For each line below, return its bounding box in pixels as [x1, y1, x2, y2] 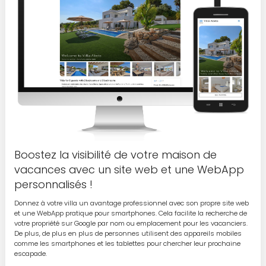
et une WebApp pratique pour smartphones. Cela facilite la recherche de [14, 208, 247, 218]
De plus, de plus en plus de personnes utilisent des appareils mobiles [14, 229, 242, 239]
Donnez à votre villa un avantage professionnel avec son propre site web [14, 198, 249, 208]
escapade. [14, 249, 47, 259]
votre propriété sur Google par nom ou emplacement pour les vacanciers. [14, 218, 248, 229]
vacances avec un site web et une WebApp [14, 162, 244, 178]
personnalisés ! [14, 177, 93, 192]
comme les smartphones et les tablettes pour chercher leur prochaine [14, 239, 240, 249]
